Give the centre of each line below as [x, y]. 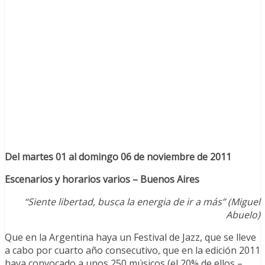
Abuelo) [243, 215]
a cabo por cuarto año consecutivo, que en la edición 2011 [132, 251]
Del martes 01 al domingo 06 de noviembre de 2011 [118, 157]
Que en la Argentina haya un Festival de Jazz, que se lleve [130, 237]
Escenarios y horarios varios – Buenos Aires [102, 180]
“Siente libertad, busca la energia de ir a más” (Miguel [142, 202]
